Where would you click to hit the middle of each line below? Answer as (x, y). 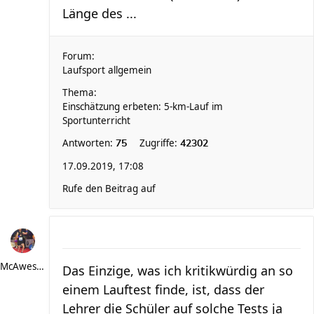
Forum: (78, 56)
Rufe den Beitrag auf (109, 189)
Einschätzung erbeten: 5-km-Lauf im (143, 107)
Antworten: (89, 143)
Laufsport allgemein (107, 70)
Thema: (80, 93)
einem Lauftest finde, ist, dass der (163, 289)
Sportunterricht (96, 121)
